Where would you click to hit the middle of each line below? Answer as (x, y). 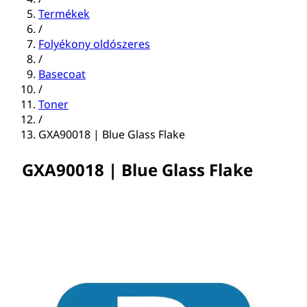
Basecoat (62, 74)
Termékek (64, 14)
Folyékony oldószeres (94, 44)
